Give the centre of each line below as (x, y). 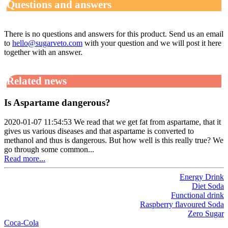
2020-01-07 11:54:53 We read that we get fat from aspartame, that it (112, 122)
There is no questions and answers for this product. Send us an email (114, 34)
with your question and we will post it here (152, 43)
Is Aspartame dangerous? (57, 102)
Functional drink (197, 195)
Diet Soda (208, 186)
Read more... (25, 159)
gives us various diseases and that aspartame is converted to (99, 131)
